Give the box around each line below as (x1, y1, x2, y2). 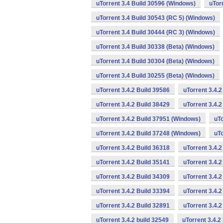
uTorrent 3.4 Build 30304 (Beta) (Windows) (96, 58, 215, 65)
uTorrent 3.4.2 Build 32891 (96, 202, 170, 209)
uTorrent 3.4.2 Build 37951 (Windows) (96, 115, 201, 122)
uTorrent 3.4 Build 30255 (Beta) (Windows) (96, 72, 215, 79)
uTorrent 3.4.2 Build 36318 (96, 144, 170, 151)
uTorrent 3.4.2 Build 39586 (96, 87, 170, 94)
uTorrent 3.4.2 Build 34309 (96, 173, 170, 180)
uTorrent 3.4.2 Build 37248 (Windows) (96, 130, 201, 137)
